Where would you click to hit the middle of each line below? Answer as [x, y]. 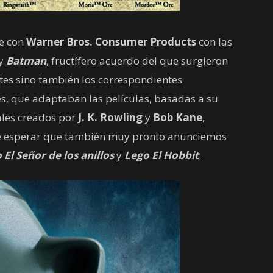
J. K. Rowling [110, 117]
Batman [26, 61]
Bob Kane [178, 117]
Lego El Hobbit [160, 155]
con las [214, 42]
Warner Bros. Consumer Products [111, 42]
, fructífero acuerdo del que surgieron [137, 61]
